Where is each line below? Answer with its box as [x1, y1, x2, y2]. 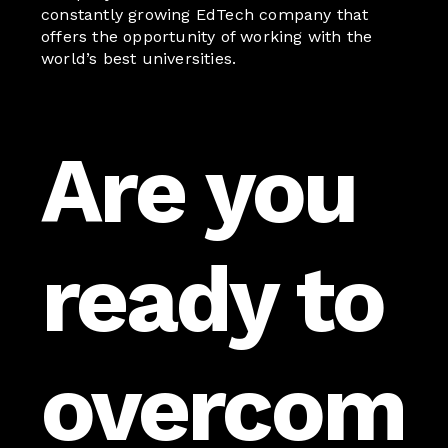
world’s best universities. [41, 49, 237, 69]
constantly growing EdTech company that [41, 5, 369, 25]
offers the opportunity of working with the [41, 27, 373, 47]
